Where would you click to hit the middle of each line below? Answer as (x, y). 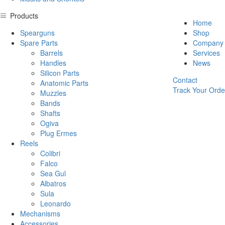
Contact (185, 80)
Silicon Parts (60, 73)
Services (206, 53)
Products (24, 16)
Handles (53, 63)
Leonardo (55, 204)
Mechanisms (40, 214)
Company (208, 43)
